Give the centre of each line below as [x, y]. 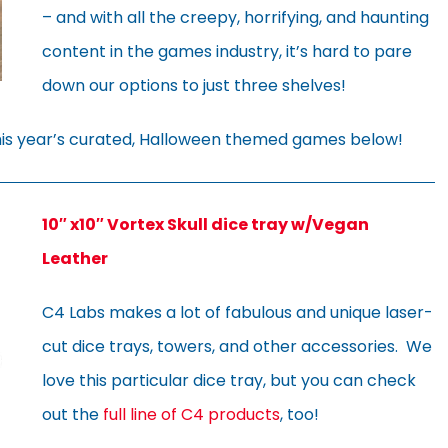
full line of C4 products [191, 414]
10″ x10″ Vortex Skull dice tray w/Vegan [205, 224]
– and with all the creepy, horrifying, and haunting [235, 17]
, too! [299, 414]
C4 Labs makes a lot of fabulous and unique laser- [237, 312]
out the [72, 414]
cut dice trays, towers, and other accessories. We [237, 346]
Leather [75, 258]
